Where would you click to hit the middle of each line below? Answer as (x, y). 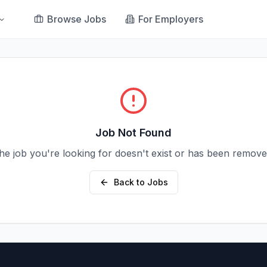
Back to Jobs (141, 182)
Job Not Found (133, 133)
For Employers (171, 19)
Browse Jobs (77, 19)
